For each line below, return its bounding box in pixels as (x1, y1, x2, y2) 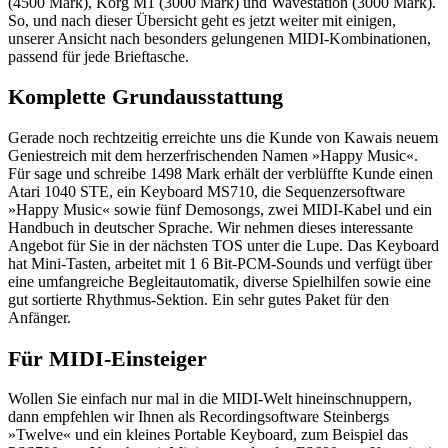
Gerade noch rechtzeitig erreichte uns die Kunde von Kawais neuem (8, 128, 438, 146)
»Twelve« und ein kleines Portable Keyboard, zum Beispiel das (8, 426, 408, 444)
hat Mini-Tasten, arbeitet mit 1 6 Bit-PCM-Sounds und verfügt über (8, 254, 432, 272)
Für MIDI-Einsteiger (8, 345, 207, 371)
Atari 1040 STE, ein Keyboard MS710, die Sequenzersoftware (8, 182, 405, 200)
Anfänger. (8, 308, 71, 326)
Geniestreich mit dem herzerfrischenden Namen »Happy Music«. (8, 146, 418, 164)
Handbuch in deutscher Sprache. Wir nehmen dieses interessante (8, 218, 413, 236)
